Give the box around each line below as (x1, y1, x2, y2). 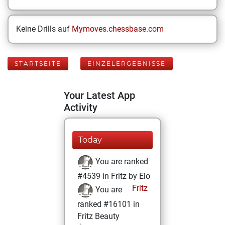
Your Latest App (64, 89, 135, 101)
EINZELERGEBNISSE (87, 60, 166, 67)
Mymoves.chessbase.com (72, 24, 164, 34)
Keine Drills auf (16, 24, 72, 34)
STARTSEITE (15, 60, 61, 67)
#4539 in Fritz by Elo (77, 171, 150, 181)
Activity (64, 101, 97, 114)
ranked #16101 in (77, 199, 140, 209)
